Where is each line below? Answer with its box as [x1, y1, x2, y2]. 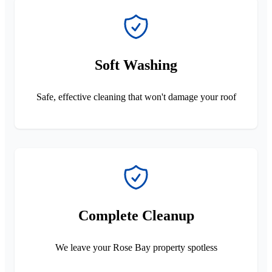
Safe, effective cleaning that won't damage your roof [36, 91, 236, 102]
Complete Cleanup [78, 207, 194, 223]
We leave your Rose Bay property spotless [55, 242, 217, 253]
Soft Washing [95, 56, 177, 73]
